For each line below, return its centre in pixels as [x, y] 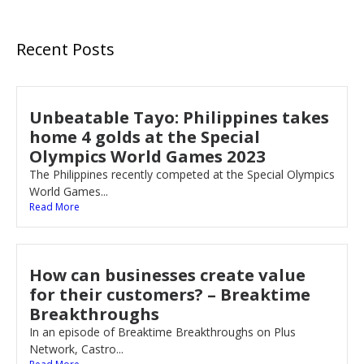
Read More [54, 206]
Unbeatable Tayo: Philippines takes [179, 117]
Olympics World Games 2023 [147, 156]
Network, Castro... [76, 349]
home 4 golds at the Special [145, 136]
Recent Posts [65, 49]
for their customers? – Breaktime [170, 294]
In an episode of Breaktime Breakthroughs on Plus [162, 331]
